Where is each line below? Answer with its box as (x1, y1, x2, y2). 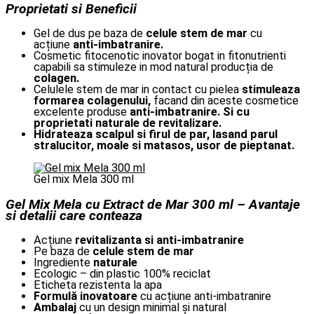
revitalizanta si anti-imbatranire (75, 233, 244, 247)
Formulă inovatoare (34, 289, 137, 303)
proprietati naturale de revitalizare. (34, 116, 221, 130)
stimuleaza (242, 82, 300, 96)
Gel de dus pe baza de (34, 26, 146, 40)
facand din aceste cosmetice (151, 93, 299, 107)
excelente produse (34, 104, 130, 118)
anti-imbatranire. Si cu (130, 104, 250, 118)
